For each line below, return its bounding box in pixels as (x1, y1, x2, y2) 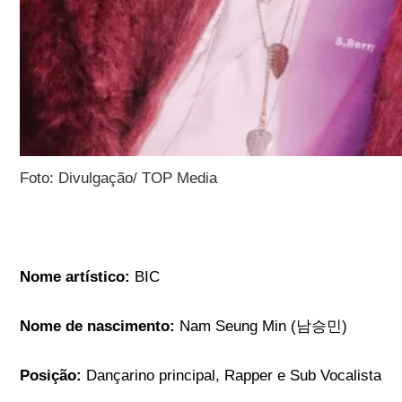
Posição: (20, 367, 83, 385)
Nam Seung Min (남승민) (179, 318, 348, 336)
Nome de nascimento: (20, 318, 180, 336)
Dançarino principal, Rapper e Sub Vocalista (82, 367, 382, 385)
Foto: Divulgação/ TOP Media (20, 170, 218, 188)
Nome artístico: (20, 268, 135, 286)
